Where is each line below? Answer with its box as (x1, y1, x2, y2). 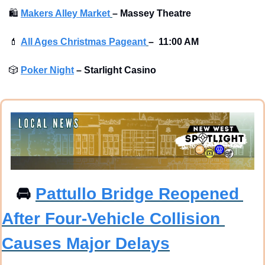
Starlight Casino (84, 65, 156, 76)
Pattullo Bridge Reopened (35, 184, 239, 203)
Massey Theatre (120, 8, 191, 19)
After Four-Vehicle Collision (2, 209, 220, 228)
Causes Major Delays (2, 234, 170, 253)
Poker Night (21, 65, 74, 76)
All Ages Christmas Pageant (21, 37, 146, 47)
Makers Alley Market (21, 8, 110, 19)
